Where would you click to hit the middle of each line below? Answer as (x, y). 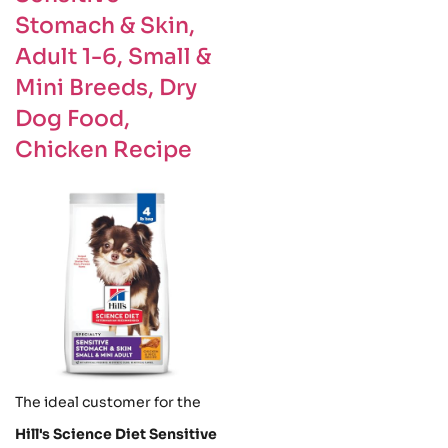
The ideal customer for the (108, 402)
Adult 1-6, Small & (113, 57)
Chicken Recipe (103, 150)
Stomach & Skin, (105, 26)
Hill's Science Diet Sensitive (116, 434)
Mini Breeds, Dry (106, 88)
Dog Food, (72, 119)
